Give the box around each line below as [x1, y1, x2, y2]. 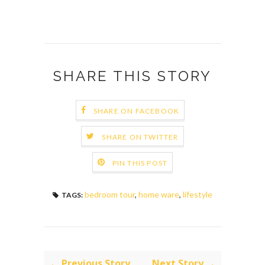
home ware [138, 189, 179, 200]
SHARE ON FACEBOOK [93, 106, 180, 115]
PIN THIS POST [112, 158, 168, 167]
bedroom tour [85, 189, 135, 200]
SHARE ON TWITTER [102, 132, 179, 141]
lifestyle [183, 189, 212, 200]
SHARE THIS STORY [53, 67, 212, 85]
